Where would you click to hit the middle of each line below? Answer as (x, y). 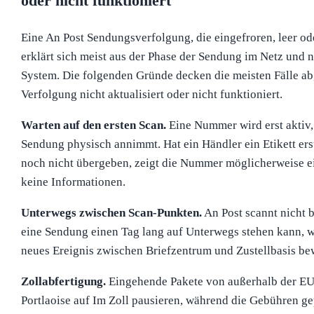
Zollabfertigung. (63, 282)
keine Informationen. (73, 182)
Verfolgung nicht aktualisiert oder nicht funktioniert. (151, 95)
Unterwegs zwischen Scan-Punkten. (111, 213)
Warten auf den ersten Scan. (93, 125)
